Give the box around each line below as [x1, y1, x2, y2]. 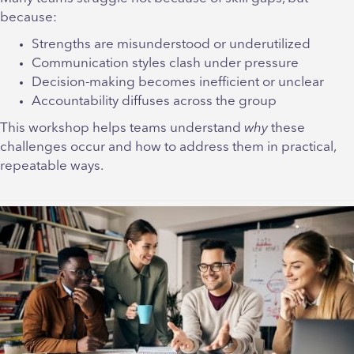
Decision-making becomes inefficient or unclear [32, 76, 324, 90]
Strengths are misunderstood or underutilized [32, 38, 311, 52]
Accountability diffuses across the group [32, 95, 277, 109]
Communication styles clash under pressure [32, 57, 299, 71]
